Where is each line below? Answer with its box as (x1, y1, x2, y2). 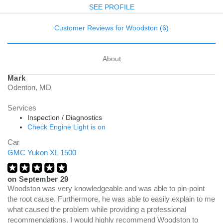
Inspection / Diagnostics (27, 113, 102, 121)
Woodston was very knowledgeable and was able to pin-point (7, 184, 205, 193)
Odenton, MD (7, 83, 51, 92)
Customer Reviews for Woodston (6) (54, 24, 169, 32)
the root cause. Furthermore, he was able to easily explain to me (7, 195, 215, 203)
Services (7, 104, 36, 112)
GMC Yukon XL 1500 (7, 148, 76, 157)
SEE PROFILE (89, 3, 134, 11)
